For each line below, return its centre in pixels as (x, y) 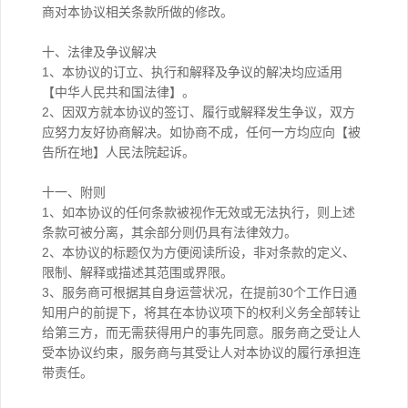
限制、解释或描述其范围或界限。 (138, 272)
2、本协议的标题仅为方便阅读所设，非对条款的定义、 (199, 252)
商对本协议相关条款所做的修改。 (138, 12)
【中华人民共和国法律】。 (118, 92)
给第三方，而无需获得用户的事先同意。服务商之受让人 (201, 332)
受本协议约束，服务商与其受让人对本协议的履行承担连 (201, 352)
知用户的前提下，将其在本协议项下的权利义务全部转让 (201, 312)
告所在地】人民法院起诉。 (118, 152)
